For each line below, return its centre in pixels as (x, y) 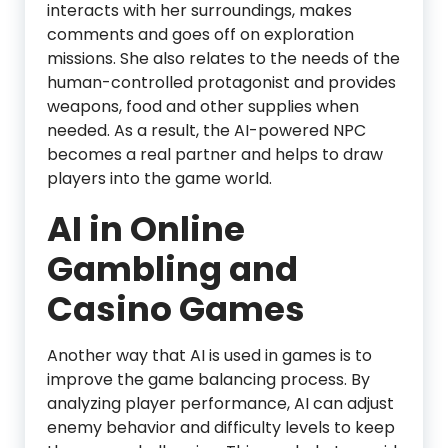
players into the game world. (159, 178)
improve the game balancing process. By (208, 379)
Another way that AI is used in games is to (209, 355)
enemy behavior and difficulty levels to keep (221, 427)
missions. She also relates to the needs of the (223, 58)
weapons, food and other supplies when (203, 106)
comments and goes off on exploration (200, 34)
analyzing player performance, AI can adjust (220, 403)
